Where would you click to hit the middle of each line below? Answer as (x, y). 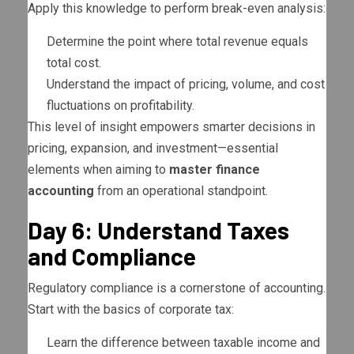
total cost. (74, 63)
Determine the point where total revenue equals (177, 42)
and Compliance (112, 256)
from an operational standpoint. (181, 191)
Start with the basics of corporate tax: (131, 310)
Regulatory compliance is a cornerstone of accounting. (177, 288)
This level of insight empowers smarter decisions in (171, 127)
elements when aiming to (98, 170)
